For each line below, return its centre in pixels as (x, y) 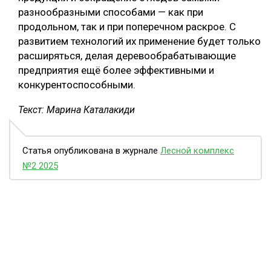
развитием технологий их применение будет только (139, 41)
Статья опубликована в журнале (91, 151)
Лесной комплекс (197, 151)
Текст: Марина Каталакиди (77, 110)
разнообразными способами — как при (111, 12)
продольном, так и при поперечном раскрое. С (127, 27)
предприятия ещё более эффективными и (116, 70)
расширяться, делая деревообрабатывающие (127, 56)
